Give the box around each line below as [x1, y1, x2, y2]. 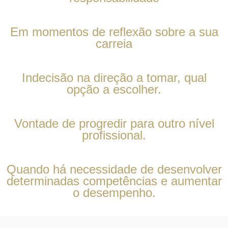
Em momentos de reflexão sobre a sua [10, 24, 218, 39]
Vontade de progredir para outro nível [14, 116, 214, 130]
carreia [96, 36, 132, 50]
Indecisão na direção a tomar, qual [21, 70, 207, 84]
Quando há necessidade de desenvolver [6, 162, 222, 176]
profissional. [82, 128, 146, 142]
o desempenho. [72, 185, 156, 199]
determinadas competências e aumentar [6, 174, 222, 188]
